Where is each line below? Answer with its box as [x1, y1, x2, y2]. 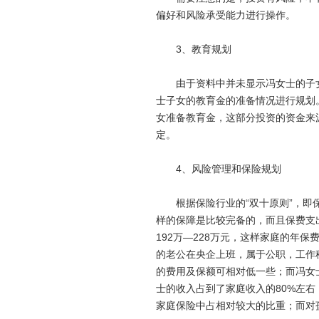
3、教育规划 [155, 43, 231, 55]
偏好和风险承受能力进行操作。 [155, 9, 296, 21]
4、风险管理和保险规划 [155, 163, 281, 174]
